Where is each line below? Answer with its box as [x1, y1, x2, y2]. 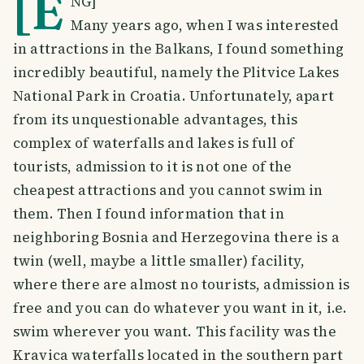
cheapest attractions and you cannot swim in [13, 180, 323, 200]
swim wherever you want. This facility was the [13, 321, 336, 341]
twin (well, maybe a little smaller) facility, [13, 250, 305, 271]
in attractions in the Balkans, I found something [13, 38, 344, 58]
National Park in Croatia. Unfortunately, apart [13, 85, 334, 106]
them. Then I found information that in [13, 203, 284, 223]
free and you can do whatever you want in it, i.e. [13, 297, 348, 318]
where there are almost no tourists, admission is [13, 274, 350, 294]
